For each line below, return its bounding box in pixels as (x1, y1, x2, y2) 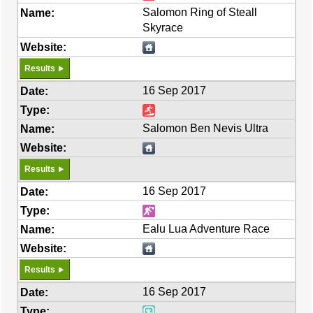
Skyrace (143, 22, 184, 34)
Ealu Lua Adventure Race (143, 223, 270, 235)
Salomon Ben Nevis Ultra (143, 122, 269, 134)
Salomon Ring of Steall (143, 6, 258, 18)
